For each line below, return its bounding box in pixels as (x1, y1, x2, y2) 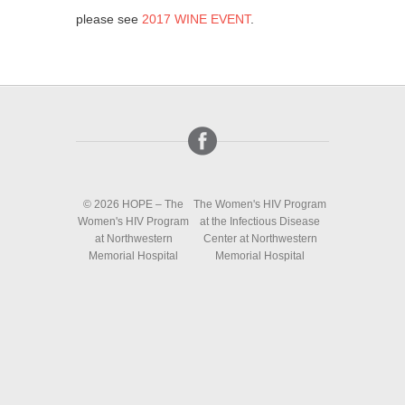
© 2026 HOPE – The (83, 198, 184, 211)
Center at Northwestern (202, 232, 317, 245)
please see (76, 12, 142, 26)
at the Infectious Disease (200, 215, 321, 228)
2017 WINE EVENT (142, 12, 250, 26)
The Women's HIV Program (193, 198, 327, 211)
